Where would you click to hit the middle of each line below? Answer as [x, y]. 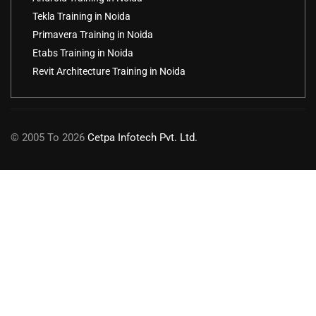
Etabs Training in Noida [83, 53]
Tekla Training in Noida [81, 17]
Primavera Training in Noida [93, 35]
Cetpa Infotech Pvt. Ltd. [142, 138]
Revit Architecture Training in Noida [109, 72]
